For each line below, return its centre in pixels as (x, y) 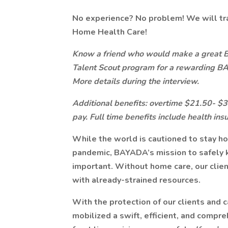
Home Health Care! (110, 32)
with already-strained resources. (136, 180)
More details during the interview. (136, 81)
